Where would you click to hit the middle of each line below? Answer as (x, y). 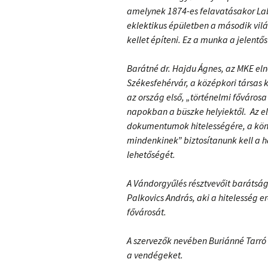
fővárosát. (147, 212)
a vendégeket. (155, 255)
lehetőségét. (151, 154)
